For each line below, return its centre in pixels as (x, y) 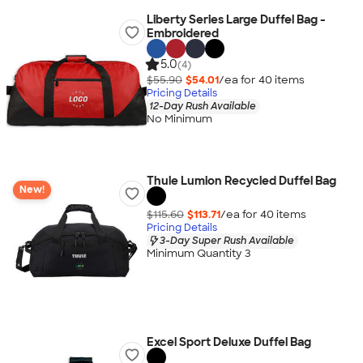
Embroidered (182, 33)
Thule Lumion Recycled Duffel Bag (241, 181)
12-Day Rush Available (202, 106)
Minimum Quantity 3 (199, 254)
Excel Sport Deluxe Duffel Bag (228, 342)
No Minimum (179, 119)
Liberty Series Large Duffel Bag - (236, 19)
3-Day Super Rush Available (226, 240)
